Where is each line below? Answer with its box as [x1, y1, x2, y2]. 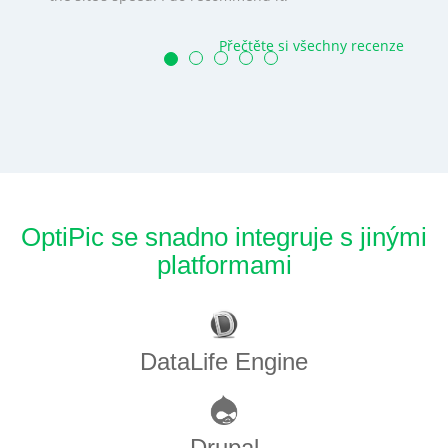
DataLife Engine [140, 348, 308, 376]
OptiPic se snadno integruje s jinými [21, 222, 427, 253]
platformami [156, 250, 292, 281]
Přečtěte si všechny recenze [219, 35, 404, 55]
